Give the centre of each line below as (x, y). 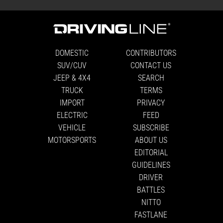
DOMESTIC (72, 53)
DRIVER (151, 177)
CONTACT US (151, 65)
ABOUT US (151, 140)
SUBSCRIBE (151, 127)
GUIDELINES (151, 165)
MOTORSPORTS (72, 140)
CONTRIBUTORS (151, 53)
